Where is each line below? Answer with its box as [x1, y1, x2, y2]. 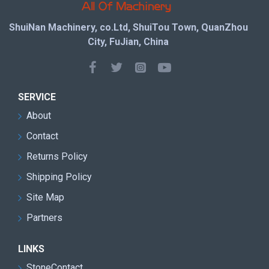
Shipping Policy [26, 171, 92, 183]
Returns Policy [26, 151, 88, 162]
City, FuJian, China [88, 36, 169, 47]
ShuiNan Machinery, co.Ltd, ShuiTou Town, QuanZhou [8, 22, 248, 33]
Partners [26, 212, 62, 223]
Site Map [26, 192, 64, 203]
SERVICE [18, 91, 56, 103]
